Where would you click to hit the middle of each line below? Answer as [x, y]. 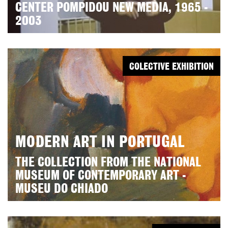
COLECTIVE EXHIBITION [172, 67]
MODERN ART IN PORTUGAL [100, 142]
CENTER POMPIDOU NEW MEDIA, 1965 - [111, 8]
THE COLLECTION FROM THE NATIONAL [108, 163]
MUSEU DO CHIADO [62, 189]
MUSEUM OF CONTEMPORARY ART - [101, 176]
